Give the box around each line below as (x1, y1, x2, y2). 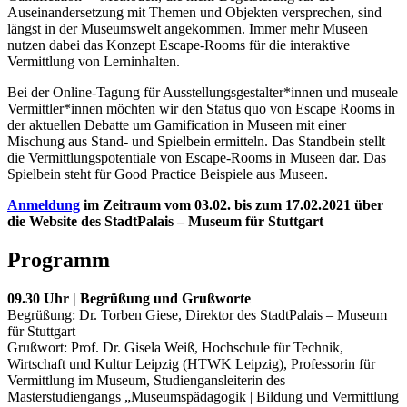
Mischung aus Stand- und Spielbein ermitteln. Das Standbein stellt (7, 134, 385, 150)
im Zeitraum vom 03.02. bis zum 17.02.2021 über (80, 197, 383, 213)
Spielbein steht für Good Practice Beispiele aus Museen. (7, 166, 328, 183)
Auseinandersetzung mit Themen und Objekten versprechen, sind (7, 5, 382, 21)
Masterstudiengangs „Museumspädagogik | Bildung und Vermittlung (7, 389, 399, 405)
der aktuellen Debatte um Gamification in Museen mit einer (7, 117, 346, 134)
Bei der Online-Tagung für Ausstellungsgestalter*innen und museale (7, 84, 398, 101)
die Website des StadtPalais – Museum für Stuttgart (7, 213, 323, 230)
